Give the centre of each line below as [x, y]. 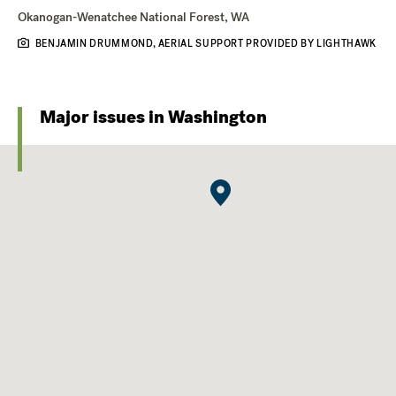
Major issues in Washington [153, 117]
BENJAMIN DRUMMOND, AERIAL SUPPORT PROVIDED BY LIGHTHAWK [206, 43]
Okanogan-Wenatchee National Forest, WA [133, 17]
